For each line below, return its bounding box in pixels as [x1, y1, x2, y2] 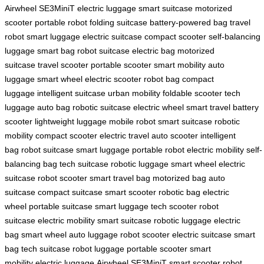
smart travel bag [90, 173, 150, 183]
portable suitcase [29, 202, 93, 212]
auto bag [37, 103, 70, 113]
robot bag [144, 74, 180, 84]
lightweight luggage [35, 117, 107, 127]
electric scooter [85, 74, 141, 84]
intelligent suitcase [37, 88, 105, 98]
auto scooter [151, 131, 198, 141]
